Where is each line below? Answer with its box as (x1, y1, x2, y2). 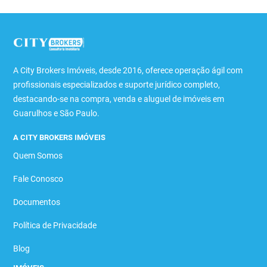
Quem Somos (13, 151, 63, 161)
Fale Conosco (13, 174, 64, 184)
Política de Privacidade (13, 221, 97, 231)
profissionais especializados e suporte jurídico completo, (13, 80, 221, 90)
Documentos (13, 197, 61, 207)
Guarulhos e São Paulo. (13, 108, 100, 119)
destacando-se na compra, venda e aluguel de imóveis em (13, 94, 225, 104)
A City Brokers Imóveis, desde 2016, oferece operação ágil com (13, 66, 243, 76)
